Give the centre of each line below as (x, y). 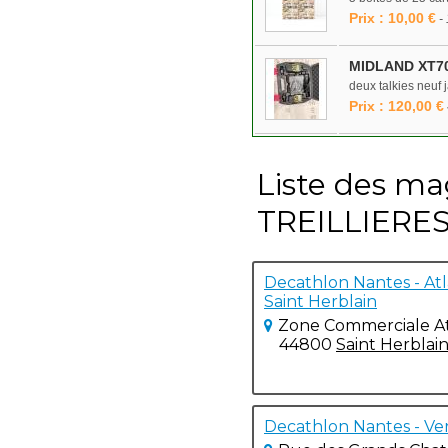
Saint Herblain (320, 301)
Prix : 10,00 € (392, 18)
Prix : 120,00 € (396, 106)
